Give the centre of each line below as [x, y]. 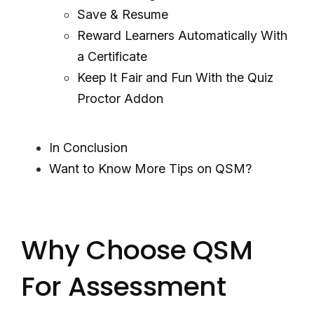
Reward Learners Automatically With [182, 35]
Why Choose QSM [137, 250]
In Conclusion [88, 147]
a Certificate [112, 56]
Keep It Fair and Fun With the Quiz [175, 77]
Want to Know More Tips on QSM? [150, 168]
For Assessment [123, 286]
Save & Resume [123, 14]
